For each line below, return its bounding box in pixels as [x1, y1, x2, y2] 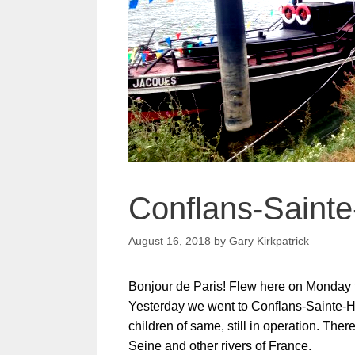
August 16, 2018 [128, 235, 211, 248]
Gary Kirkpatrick [229, 235, 309, 248]
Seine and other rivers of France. [128, 339, 321, 353]
